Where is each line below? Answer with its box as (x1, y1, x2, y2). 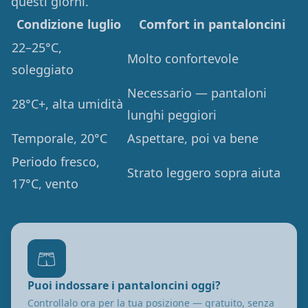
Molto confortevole (127, 50, 239, 67)
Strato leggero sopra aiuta (127, 164, 280, 181)
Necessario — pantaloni (127, 85, 267, 101)
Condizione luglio (16, 16, 121, 32)
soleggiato (12, 61, 74, 78)
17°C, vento (12, 175, 78, 192)
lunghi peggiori (127, 107, 217, 123)
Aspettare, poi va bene (127, 130, 258, 146)
